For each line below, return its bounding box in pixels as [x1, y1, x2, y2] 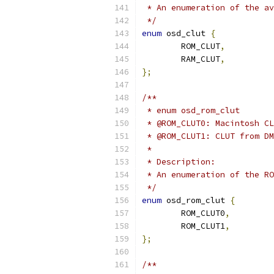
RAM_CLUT [181, 54, 220, 64]
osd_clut [161, 28, 210, 39]
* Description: [142, 157, 215, 167]
